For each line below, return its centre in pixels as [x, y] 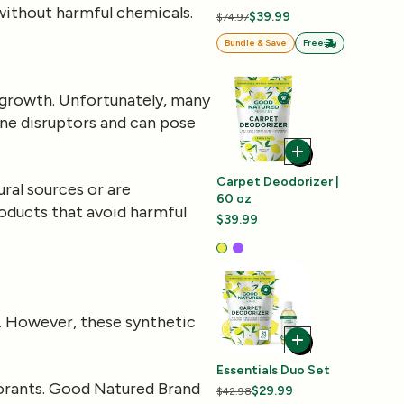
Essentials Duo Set [273, 371]
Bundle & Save [256, 43]
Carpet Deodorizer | [278, 182]
